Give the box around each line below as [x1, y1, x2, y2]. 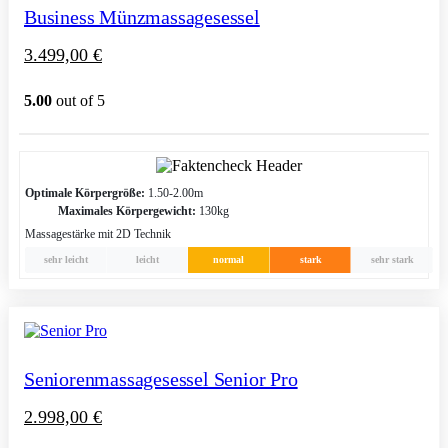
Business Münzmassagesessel [24, 6, 260, 29]
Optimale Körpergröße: [25, 186, 145, 201]
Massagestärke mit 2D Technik [25, 227, 171, 242]
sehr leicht [43, 254, 88, 266]
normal [213, 254, 245, 266]
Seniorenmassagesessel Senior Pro [24, 368, 298, 391]
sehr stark [370, 254, 414, 266]
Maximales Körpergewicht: [58, 204, 196, 219]
